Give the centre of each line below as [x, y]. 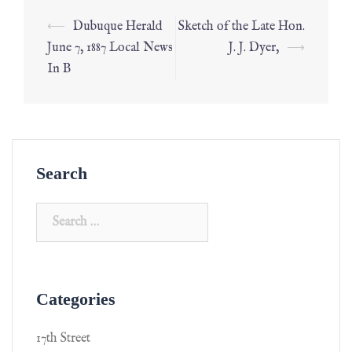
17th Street [63, 339]
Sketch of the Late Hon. [242, 27]
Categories [76, 299]
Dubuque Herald [117, 27]
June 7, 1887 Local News [110, 48]
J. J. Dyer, [254, 48]
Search [62, 173]
